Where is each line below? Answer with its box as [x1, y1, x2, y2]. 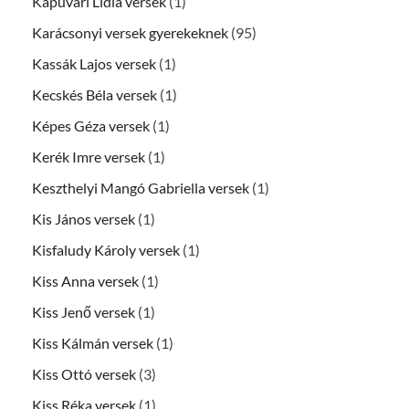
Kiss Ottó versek [32, 364, 136, 383]
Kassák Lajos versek [32, 54, 156, 72]
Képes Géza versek [32, 116, 150, 134]
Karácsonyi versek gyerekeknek [32, 23, 228, 41]
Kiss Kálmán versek [32, 333, 153, 351]
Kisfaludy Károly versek [32, 240, 180, 258]
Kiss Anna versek [32, 271, 139, 289]
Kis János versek [32, 209, 135, 227]
